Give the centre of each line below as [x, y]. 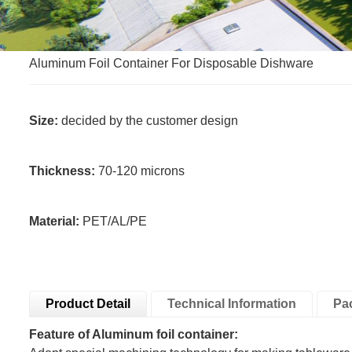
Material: [56, 222]
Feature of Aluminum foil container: [134, 335]
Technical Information [232, 304]
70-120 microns [143, 171]
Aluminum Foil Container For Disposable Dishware [171, 64]
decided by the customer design [148, 121]
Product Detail [88, 304]
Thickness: [64, 171]
